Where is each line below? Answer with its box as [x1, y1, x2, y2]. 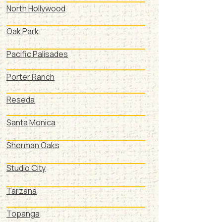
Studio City [6, 163, 46, 173]
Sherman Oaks [6, 140, 59, 151]
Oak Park [6, 26, 39, 37]
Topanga [6, 208, 40, 219]
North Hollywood [6, 3, 65, 14]
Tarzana [6, 185, 37, 196]
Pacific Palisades [6, 49, 68, 59]
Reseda [6, 94, 35, 105]
